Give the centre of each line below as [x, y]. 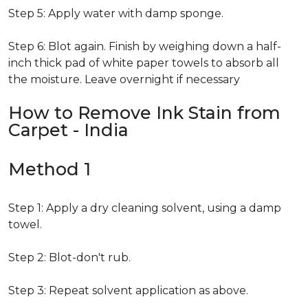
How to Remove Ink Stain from [144, 113]
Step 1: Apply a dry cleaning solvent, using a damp [145, 208]
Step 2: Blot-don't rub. [69, 257]
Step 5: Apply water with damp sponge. [116, 13]
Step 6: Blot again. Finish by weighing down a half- [145, 46]
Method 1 [49, 169]
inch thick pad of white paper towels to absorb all [144, 63]
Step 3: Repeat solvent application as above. [128, 290]
